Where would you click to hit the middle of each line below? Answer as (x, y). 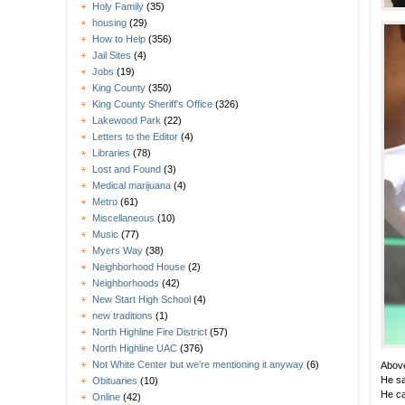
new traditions (122, 316)
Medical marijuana (132, 186)
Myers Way (118, 251)
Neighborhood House (139, 267)
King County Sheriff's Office (152, 104)
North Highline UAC (135, 348)
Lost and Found (127, 170)
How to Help (119, 39)
